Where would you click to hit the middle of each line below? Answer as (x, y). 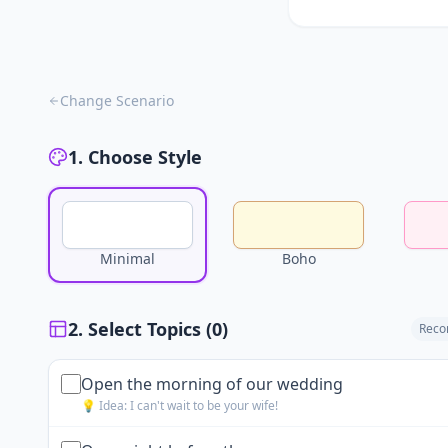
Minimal (128, 258)
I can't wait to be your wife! (204, 405)
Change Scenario (117, 100)
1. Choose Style (135, 157)
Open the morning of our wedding (212, 384)
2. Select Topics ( (140, 329)
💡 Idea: (105, 405)
